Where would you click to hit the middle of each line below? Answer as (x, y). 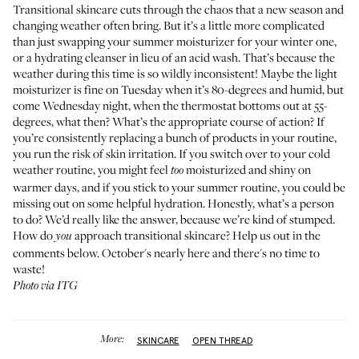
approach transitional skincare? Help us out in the (196, 235)
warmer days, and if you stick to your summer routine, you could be (179, 187)
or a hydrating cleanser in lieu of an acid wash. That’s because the (174, 57)
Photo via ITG (45, 286)
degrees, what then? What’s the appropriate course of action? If (169, 121)
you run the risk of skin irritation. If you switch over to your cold (171, 153)
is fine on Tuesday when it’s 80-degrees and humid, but (209, 89)
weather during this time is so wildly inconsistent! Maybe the (164, 73)
